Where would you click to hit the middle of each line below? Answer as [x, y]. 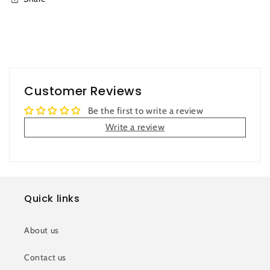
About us [42, 230]
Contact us [45, 257]
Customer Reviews [83, 91]
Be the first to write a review [146, 111]
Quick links [52, 199]
